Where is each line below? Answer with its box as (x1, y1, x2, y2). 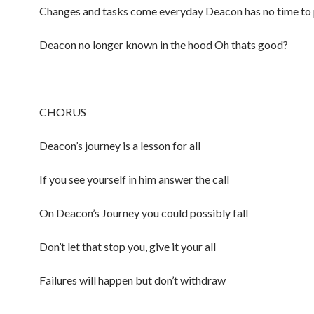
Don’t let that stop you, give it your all (39, 240, 216, 253)
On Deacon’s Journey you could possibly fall (39, 206, 248, 219)
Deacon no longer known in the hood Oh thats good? (39, 38, 288, 51)
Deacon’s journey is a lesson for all (39, 139, 200, 152)
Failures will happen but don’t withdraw (39, 273, 226, 287)
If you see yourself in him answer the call (39, 172, 229, 186)
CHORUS (39, 105, 86, 118)
